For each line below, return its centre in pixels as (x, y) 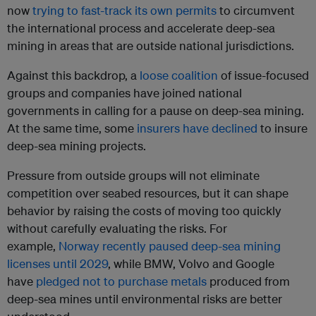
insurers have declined (197, 128)
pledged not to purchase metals (121, 281)
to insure (282, 128)
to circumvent (256, 11)
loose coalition (179, 75)
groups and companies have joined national (124, 93)
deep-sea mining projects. (77, 146)
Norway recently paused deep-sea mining (170, 246)
